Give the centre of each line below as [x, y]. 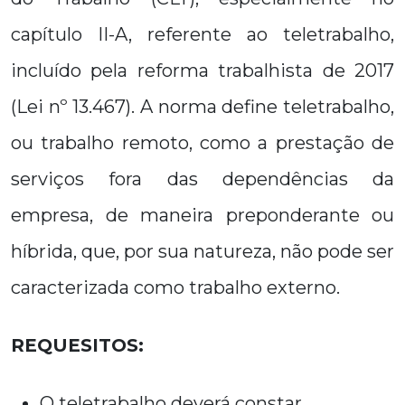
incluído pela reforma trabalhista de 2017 [202, 71]
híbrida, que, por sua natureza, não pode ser [202, 251]
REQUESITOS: [77, 345]
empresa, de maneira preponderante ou [202, 215]
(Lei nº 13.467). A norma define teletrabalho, [202, 107]
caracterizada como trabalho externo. [175, 287]
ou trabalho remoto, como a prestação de [202, 143]
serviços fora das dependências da [202, 179]
